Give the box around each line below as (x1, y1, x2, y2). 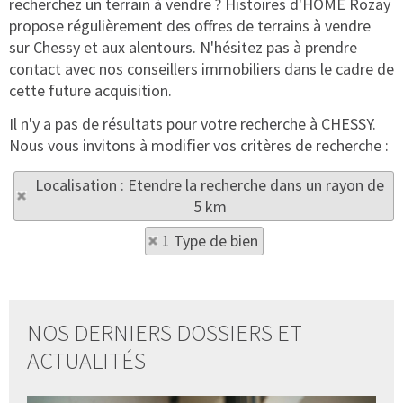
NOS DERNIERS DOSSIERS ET (27, 318, 302, 347)
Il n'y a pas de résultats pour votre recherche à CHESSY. (9, 113, 376, 134)
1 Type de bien (161, 230, 258, 251)
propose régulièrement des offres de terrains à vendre (9, 15, 371, 36)
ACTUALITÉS (27, 345, 146, 375)
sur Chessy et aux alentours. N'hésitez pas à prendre (9, 37, 357, 58)
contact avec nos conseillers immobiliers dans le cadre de (9, 58, 394, 79)
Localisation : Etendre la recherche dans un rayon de (35, 175, 384, 195)
